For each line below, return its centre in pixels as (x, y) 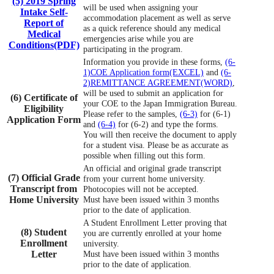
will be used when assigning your (141, 7)
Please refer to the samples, (131, 113)
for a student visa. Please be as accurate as (156, 145)
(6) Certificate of (44, 97)
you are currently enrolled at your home (152, 233)
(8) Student (44, 232)
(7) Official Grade (44, 177)
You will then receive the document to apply (160, 134)
